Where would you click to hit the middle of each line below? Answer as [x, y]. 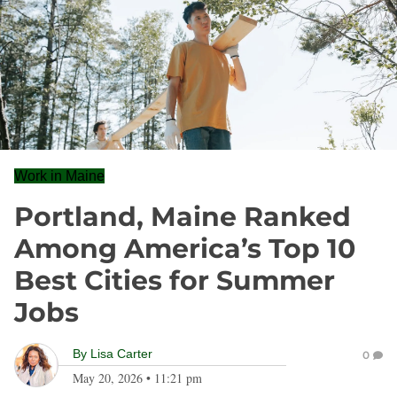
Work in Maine [59, 176]
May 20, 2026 [108, 378]
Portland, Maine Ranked [183, 217]
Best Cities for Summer [175, 280]
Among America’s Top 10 [185, 249]
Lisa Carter [121, 354]
